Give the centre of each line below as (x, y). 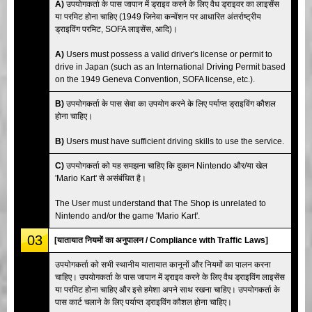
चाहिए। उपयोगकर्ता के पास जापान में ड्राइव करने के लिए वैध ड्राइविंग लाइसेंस (170, 277)
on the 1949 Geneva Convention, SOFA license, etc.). (155, 79)
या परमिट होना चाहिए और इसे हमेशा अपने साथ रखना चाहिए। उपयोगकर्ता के (167, 289)
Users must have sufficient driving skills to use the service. (174, 141)
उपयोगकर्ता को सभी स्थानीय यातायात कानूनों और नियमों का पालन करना (163, 264)
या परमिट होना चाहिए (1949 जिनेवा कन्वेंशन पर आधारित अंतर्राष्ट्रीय (158, 16)
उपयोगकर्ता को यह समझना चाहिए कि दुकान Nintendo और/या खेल (166, 165)
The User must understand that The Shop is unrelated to (161, 203)
